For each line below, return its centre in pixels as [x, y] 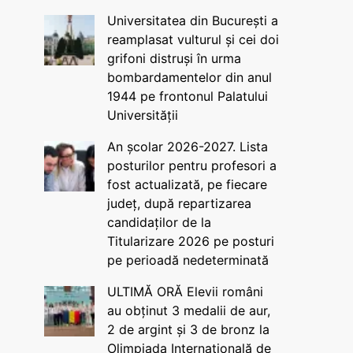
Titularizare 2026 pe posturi [190, 241]
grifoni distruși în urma [174, 58]
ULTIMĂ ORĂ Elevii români [185, 292]
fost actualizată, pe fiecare [187, 184]
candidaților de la [159, 222]
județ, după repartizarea [179, 203]
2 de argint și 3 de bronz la [188, 329]
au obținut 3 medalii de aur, [188, 310]
